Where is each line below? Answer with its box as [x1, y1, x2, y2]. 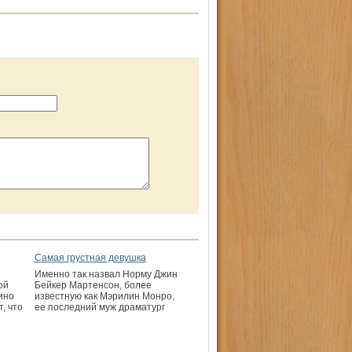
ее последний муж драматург [34, 302, 165, 313]
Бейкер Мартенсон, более [34, 280, 152, 291]
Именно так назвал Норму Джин [34, 269, 178, 280]
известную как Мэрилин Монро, [34, 291, 174, 302]
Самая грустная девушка [34, 252, 146, 263]
